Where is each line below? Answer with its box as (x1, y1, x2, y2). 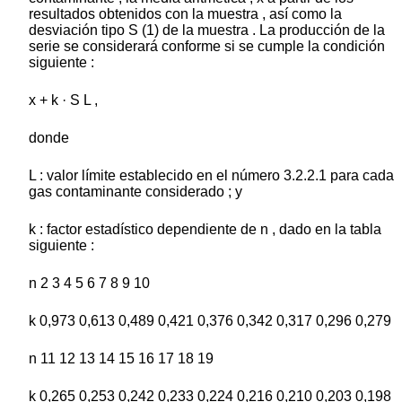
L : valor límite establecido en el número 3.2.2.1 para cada (29, 168, 394, 184)
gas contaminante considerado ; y (29, 184, 242, 200)
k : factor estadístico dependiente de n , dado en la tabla (29, 222, 381, 238)
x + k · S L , (29, 92, 98, 109)
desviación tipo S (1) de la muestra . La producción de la (29, 22, 385, 39)
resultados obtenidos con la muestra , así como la (29, 6, 342, 22)
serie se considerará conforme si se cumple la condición (29, 39, 385, 55)
